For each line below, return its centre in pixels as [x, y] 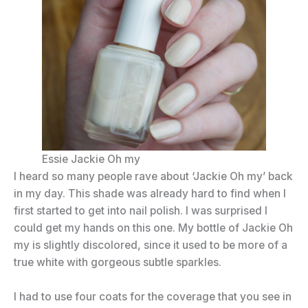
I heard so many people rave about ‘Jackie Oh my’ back [153, 177]
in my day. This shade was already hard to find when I [150, 194]
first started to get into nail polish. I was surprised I [141, 211]
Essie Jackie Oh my [91, 159]
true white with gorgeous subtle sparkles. [118, 263]
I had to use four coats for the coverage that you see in [153, 297]
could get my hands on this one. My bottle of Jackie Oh [153, 228]
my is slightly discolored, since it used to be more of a [151, 245]
